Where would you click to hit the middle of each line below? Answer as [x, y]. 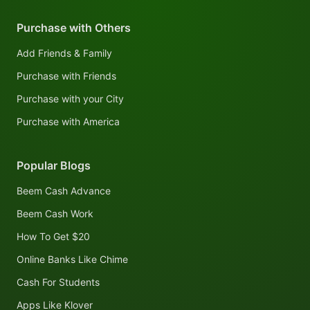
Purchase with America [68, 122]
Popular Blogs [54, 166]
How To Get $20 [53, 237]
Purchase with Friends [66, 76]
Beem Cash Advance [64, 191]
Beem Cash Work [55, 214]
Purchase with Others [74, 28]
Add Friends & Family [64, 53]
